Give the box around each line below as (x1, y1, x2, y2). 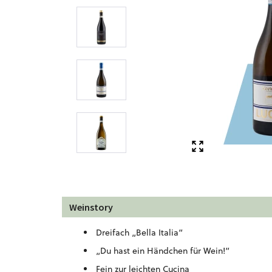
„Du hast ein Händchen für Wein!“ (96, 245, 229, 257)
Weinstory (69, 201, 113, 213)
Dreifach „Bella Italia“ (96, 226, 183, 239)
